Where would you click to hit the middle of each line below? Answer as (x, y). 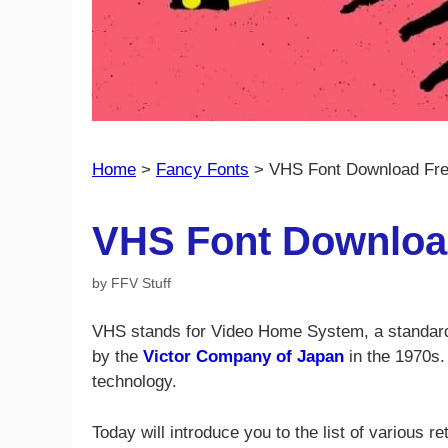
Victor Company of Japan (243, 357)
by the (117, 357)
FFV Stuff (141, 282)
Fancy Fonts (202, 169)
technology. (134, 382)
